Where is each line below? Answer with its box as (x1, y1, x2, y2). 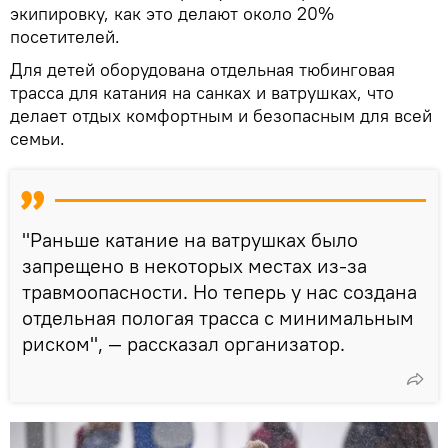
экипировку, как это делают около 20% (10, 2, 334, 26)
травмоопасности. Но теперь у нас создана (22, 279, 417, 305)
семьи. (10, 127, 65, 151)
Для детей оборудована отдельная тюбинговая (10, 58, 395, 82)
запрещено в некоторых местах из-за (22, 253, 367, 279)
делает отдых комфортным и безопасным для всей (10, 104, 432, 128)
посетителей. (10, 25, 120, 49)
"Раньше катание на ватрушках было (22, 227, 358, 253)
